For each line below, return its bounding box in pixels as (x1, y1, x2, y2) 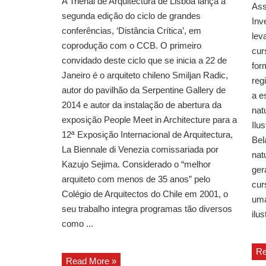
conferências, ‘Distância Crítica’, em (62, 26, 201, 36)
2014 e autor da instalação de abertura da (62, 100, 221, 110)
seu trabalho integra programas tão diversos (62, 204, 232, 214)
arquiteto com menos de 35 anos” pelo (62, 174, 210, 185)
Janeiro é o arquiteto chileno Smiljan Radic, (62, 70, 228, 81)
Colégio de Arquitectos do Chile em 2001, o (62, 189, 228, 199)
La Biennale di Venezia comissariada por (62, 144, 218, 155)
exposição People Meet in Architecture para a (62, 115, 237, 125)
